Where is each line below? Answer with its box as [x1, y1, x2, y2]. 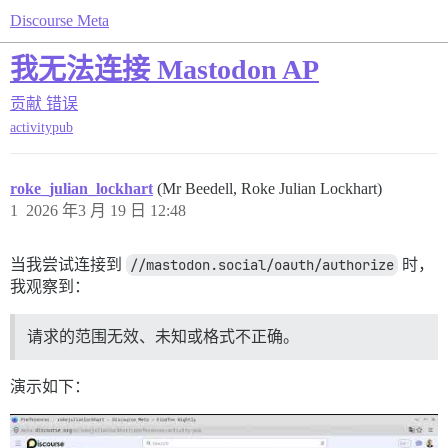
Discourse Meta [10, 12, 109, 29]
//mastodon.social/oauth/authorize [130, 256, 394, 275]
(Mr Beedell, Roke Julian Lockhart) [157, 180, 382, 198]
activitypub [10, 120, 73, 136]
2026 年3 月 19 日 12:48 [26, 202, 186, 220]
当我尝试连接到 [10, 256, 126, 274]
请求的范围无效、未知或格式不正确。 [27, 328, 299, 346]
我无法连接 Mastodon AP [10, 54, 319, 85]
